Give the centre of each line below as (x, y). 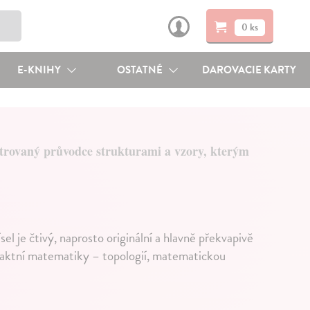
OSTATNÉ (141, 70)
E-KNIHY (40, 70)
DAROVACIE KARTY (249, 70)
